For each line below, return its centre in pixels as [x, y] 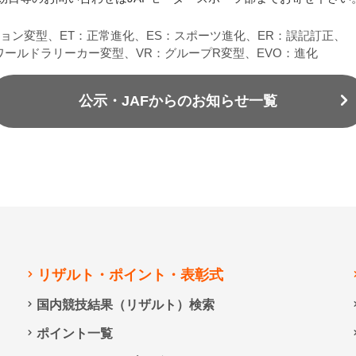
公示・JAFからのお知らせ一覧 [178, 101]
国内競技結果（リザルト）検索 [125, 305]
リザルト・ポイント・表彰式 [131, 275]
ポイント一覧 [74, 334]
